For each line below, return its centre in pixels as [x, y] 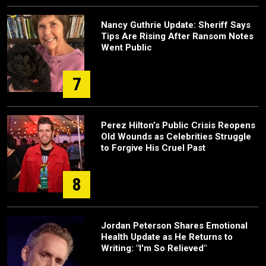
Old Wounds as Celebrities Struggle [176, 137]
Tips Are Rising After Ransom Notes [177, 37]
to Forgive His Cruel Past [153, 148]
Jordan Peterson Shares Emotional [174, 226]
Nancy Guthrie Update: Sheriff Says [176, 25]
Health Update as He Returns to [167, 237]
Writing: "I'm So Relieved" [154, 248]
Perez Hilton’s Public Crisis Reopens [178, 126]
